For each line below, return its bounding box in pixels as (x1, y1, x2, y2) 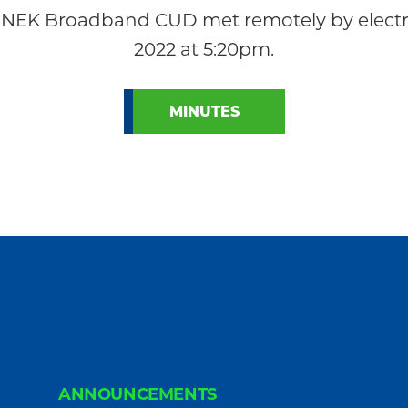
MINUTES (168, 103, 240, 121)
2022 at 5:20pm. (134, 38, 274, 61)
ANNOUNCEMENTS (58, 384, 217, 405)
